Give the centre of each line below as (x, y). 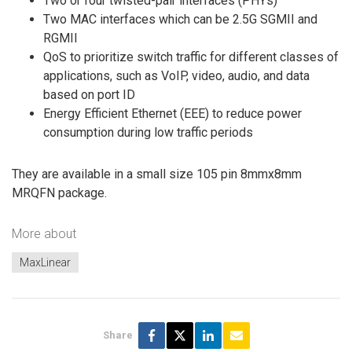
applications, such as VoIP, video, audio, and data (176, 76)
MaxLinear (45, 263)
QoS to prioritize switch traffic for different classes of (191, 57)
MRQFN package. (59, 193)
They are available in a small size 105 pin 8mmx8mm (157, 174)
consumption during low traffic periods (148, 133)
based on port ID (89, 95)
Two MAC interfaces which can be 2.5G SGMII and (180, 20)
